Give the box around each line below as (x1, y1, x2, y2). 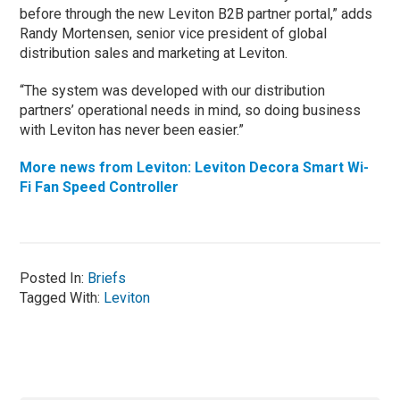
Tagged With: (20, 289, 104, 307)
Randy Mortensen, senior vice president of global (20, 25, 328, 43)
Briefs (87, 270, 127, 287)
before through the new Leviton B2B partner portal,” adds (20, 5, 373, 23)
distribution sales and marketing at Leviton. (20, 45, 288, 62)
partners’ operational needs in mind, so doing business (20, 102, 362, 120)
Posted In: (20, 270, 88, 287)
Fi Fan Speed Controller (20, 179, 179, 196)
